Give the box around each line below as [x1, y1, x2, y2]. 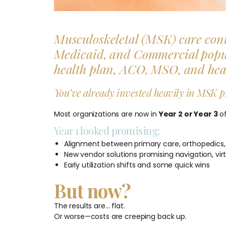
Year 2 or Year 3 [158, 108, 218, 119]
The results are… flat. [53, 200, 125, 211]
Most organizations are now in [53, 108, 159, 119]
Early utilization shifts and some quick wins [64, 159, 210, 170]
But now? [53, 178, 131, 203]
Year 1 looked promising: [53, 123, 160, 137]
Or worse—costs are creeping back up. [53, 211, 187, 221]
